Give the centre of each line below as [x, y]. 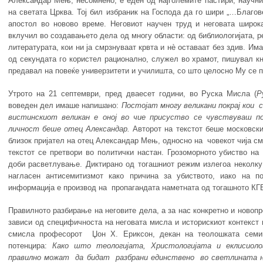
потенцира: [30, 246]
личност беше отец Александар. [70, 129]
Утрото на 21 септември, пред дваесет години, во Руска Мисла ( [132, 94]
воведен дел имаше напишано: [65, 106]
